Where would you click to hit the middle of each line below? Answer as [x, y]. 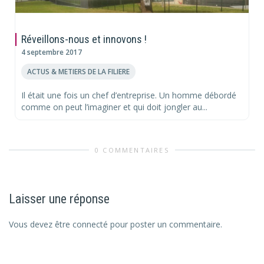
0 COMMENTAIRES [132, 150]
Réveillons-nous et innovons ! [84, 39]
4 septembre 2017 [52, 52]
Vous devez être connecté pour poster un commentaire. [115, 225]
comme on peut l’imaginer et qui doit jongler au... [114, 107]
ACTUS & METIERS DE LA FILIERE [78, 71]
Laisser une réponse [59, 199]
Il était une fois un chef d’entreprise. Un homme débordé [129, 95]
